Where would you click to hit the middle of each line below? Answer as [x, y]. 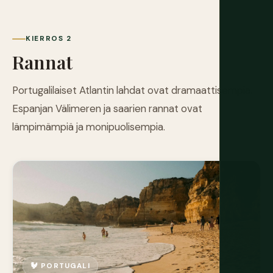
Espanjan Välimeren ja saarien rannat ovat [107, 109]
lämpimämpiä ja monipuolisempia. [89, 127]
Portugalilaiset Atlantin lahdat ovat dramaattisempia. [132, 90]
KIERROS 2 [49, 39]
